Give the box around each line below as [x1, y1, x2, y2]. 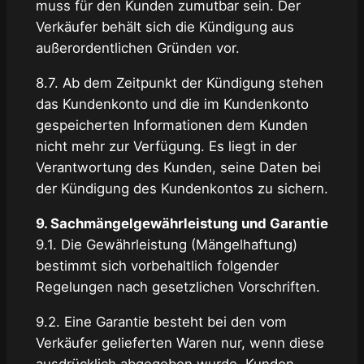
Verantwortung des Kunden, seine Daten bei [35, 159, 321, 176]
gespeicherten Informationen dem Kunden [35, 117, 308, 134]
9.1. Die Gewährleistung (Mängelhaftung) [35, 236, 297, 253]
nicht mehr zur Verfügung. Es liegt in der [35, 138, 297, 155]
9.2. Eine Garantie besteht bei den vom [35, 313, 287, 330]
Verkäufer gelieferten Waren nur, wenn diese [35, 334, 324, 351]
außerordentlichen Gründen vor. [35, 40, 240, 57]
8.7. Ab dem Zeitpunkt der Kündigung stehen [35, 75, 323, 92]
